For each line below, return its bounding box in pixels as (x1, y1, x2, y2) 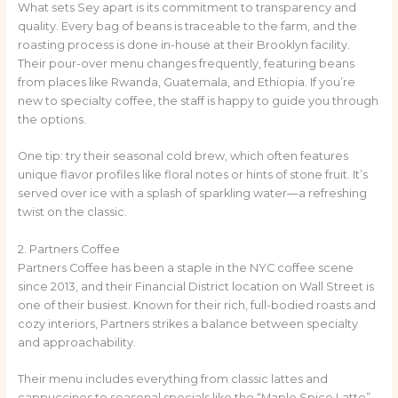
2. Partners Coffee (17, 242, 120, 256)
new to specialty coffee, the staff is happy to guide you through (17, 93, 378, 107)
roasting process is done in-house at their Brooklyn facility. (17, 37, 350, 52)
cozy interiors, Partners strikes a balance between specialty (17, 316, 358, 330)
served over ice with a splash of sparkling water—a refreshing (17, 187, 367, 201)
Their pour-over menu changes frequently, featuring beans (17, 56, 354, 70)
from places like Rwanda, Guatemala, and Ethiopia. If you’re (17, 75, 355, 89)
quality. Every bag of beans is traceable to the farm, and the (17, 19, 357, 33)
